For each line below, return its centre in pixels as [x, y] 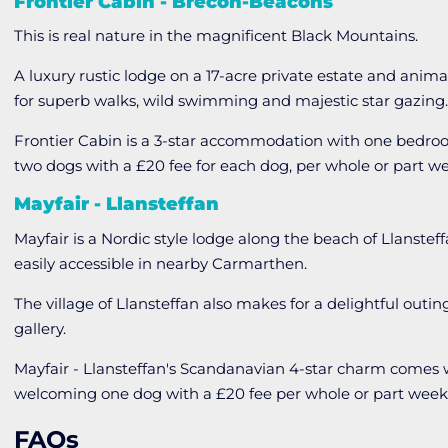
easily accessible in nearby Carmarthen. [161, 264]
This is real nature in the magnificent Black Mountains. [216, 36]
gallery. [40, 329]
